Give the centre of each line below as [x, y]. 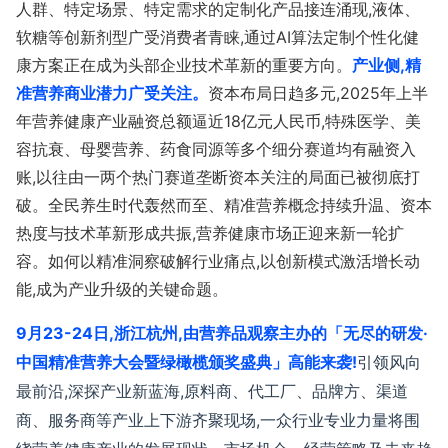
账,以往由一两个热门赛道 [106, 177]
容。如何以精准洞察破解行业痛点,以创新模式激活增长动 [218, 261]
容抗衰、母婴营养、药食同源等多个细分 [160, 149]
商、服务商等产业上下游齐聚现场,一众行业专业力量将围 [218, 420]
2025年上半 [384, 93]
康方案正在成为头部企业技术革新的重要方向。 [184, 65]
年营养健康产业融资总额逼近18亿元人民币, [170, 121]
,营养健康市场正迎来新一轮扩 [298, 233]
